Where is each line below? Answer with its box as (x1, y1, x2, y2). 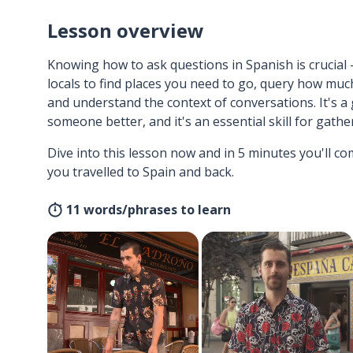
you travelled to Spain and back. (47, 163, 234, 180)
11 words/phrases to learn (66, 201, 231, 218)
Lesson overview (47, 17, 204, 43)
